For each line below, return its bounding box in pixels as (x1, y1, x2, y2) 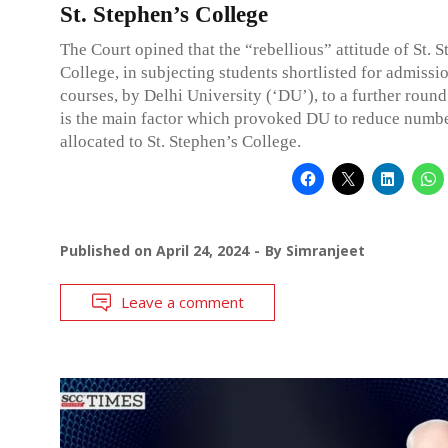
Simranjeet (286, 240, 365, 260)
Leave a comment (121, 291, 244, 312)
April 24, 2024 (156, 240, 249, 260)
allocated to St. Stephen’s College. (60, 131, 301, 151)
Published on (60, 240, 156, 260)
